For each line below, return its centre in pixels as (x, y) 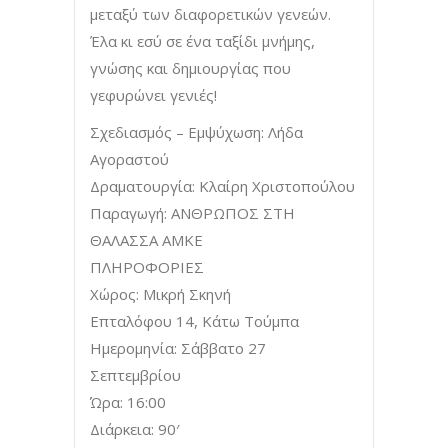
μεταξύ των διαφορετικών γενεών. (210, 13)
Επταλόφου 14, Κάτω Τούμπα (194, 320)
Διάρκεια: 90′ (134, 428)
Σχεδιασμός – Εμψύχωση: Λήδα (196, 131)
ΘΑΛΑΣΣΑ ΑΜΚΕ (146, 239)
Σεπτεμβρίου (135, 374)
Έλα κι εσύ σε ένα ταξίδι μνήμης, (202, 40)
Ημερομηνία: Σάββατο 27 (178, 347)
